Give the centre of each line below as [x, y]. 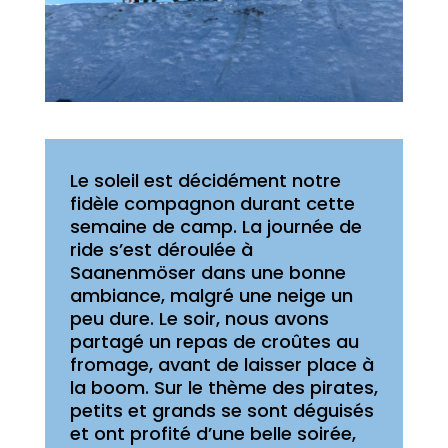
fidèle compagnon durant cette [212, 203]
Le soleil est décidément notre [205, 180]
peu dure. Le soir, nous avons [199, 318]
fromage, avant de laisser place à [221, 364]
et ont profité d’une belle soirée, [212, 433]
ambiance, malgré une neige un [211, 295]
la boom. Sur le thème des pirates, [223, 387]
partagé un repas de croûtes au [214, 341]
